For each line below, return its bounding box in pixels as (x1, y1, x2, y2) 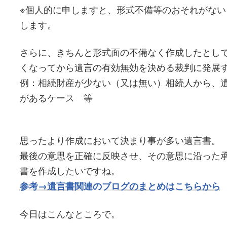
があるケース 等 (19, 91, 93, 104)
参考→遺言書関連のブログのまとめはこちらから (19, 179, 220, 193)
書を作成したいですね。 (19, 164, 120, 177)
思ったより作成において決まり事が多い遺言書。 (19, 133, 220, 147)
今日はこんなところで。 (19, 207, 120, 220)
